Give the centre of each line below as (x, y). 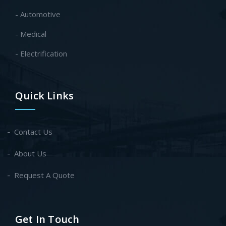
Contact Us (33, 132)
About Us (30, 154)
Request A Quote (44, 175)
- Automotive (38, 14)
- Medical (31, 34)
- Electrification (41, 54)
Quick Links (45, 96)
